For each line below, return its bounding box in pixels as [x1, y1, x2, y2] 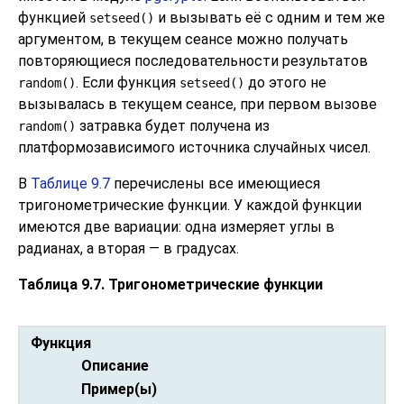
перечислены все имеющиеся [110, 175, 320, 192]
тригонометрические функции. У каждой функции [18, 197, 362, 214]
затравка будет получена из [76, 117, 270, 134]
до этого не [244, 74, 326, 91]
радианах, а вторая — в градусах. [18, 240, 239, 257]
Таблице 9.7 [31, 175, 110, 192]
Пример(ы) [81, 380, 158, 398]
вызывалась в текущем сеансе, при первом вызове [18, 96, 377, 113]
